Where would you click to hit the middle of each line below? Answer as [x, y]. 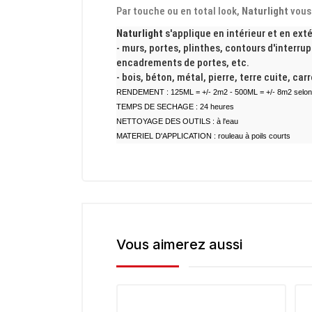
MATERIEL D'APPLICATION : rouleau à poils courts [203, 135]
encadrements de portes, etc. [183, 62]
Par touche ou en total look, [179, 11]
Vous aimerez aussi [179, 244]
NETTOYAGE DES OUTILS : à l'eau [177, 121]
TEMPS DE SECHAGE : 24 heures [175, 106]
